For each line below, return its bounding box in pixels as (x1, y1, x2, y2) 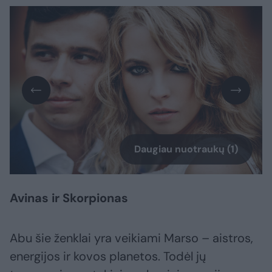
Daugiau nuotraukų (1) (134, 143, 238, 156)
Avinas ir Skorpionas (10, 190, 128, 206)
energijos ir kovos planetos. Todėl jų (10, 248, 206, 265)
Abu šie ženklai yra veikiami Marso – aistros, (10, 230, 253, 246)
